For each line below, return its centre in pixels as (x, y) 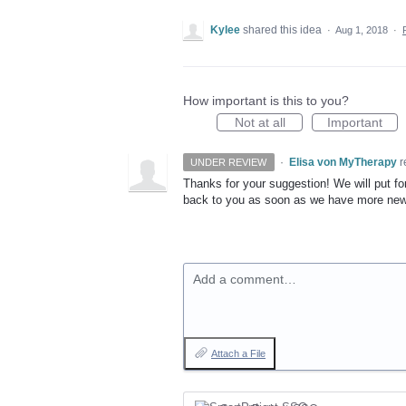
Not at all (260, 122)
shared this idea (284, 30)
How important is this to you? (266, 101)
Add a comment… (245, 279)
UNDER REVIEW (229, 162)
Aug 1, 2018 (362, 30)
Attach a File (238, 353)
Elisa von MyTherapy (343, 162)
